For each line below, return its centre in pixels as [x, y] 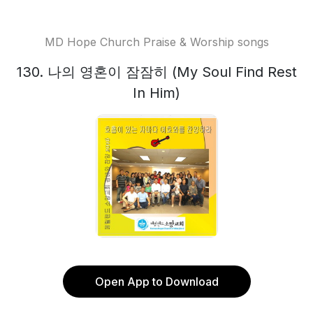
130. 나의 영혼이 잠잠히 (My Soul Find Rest [156, 72]
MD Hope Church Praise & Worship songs [156, 42]
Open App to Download [156, 282]
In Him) [156, 93]
